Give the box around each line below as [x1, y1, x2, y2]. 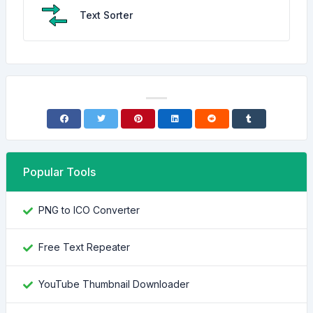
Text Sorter [80, 9, 133, 21]
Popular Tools [23, 165, 96, 179]
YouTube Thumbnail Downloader [38, 278, 189, 290]
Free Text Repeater [38, 241, 130, 253]
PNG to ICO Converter [38, 204, 140, 216]
